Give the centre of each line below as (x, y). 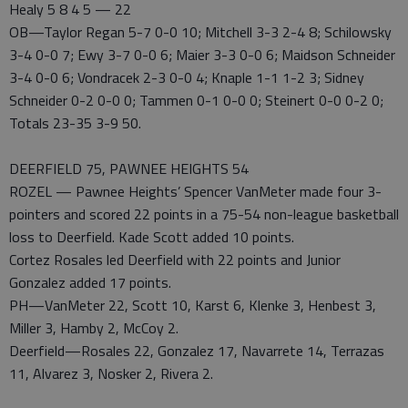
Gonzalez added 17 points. (90, 282)
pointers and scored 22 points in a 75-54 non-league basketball (204, 214)
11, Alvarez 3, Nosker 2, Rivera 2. (111, 373)
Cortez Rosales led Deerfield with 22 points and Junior (175, 260)
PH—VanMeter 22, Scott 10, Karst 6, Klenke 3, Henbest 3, (193, 305)
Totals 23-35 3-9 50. (75, 123)
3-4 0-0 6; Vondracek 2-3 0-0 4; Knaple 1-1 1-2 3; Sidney (187, 77)
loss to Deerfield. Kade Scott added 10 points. (152, 237)
